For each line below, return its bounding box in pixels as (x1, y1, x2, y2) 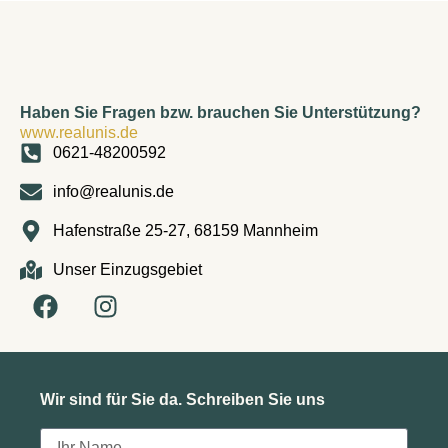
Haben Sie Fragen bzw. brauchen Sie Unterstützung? (20, 103, 421, 121)
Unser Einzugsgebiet (52, 260, 202, 278)
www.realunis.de (20, 123, 138, 141)
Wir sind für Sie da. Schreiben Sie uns (40, 390, 325, 408)
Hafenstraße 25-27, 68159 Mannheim (52, 221, 318, 239)
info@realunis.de (52, 182, 174, 200)
